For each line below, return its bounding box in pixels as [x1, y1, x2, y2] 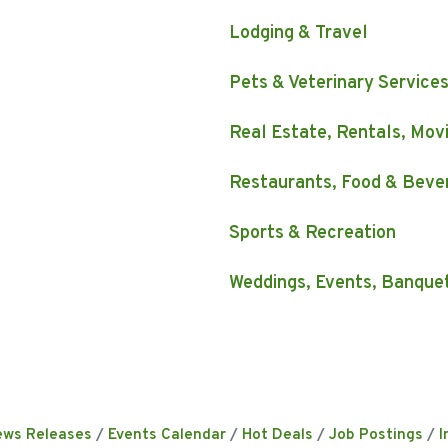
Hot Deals [242, 425, 313, 446]
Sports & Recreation [229, 222, 396, 246]
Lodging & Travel [229, 22, 368, 46]
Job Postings [329, 425, 423, 446]
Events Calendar [108, 425, 226, 446]
